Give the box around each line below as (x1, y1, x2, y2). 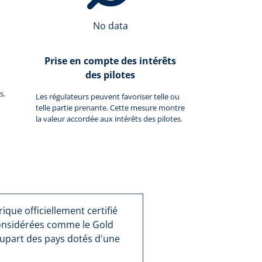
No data (92, 19, 128, 32)
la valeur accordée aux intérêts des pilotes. (36, 113, 182, 124)
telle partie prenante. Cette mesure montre (36, 102, 185, 113)
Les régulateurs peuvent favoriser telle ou (36, 91, 180, 102)
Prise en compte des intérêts (44, 54, 176, 67)
